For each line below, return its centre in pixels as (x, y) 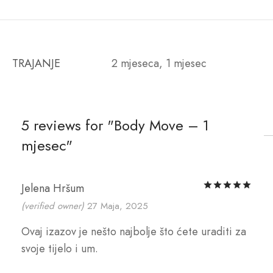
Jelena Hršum (53, 189)
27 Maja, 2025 (118, 206)
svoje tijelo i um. (60, 249)
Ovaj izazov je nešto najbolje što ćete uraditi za (134, 232)
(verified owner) (53, 206)
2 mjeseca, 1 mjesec (159, 64)
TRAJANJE (36, 64)
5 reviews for (64, 126)
